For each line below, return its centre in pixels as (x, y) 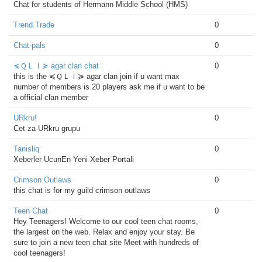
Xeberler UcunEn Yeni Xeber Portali (74, 159)
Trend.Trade (34, 25)
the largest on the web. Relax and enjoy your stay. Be (104, 232)
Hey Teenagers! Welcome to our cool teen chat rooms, (106, 221)
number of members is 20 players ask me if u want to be (109, 87)
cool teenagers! (39, 253)
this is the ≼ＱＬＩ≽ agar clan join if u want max (96, 76)
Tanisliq (26, 149)
